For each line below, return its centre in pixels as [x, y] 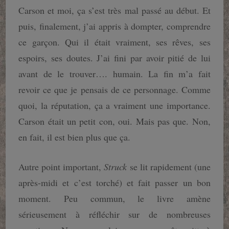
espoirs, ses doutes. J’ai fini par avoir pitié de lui [114, 58]
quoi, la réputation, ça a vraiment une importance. [114, 106]
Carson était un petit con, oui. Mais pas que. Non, [114, 121]
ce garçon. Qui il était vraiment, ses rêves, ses [114, 42]
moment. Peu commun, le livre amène [114, 199]
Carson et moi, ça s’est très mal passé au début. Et [114, 10]
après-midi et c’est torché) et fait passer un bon [114, 183]
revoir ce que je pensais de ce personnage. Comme [114, 90]
